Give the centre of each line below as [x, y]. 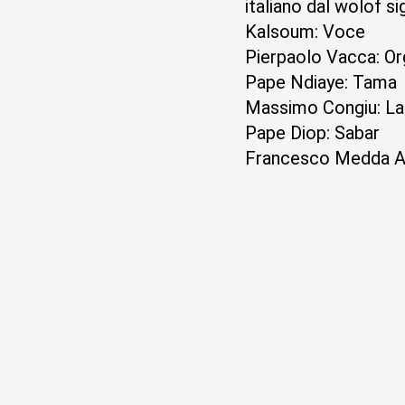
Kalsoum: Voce [306, 32]
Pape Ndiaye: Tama [321, 82]
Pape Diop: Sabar [313, 133]
